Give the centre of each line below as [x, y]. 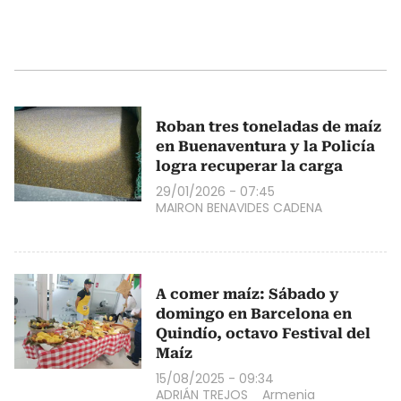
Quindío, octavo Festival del [263, 333]
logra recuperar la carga [249, 166]
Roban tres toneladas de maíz [269, 126]
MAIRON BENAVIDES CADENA [239, 207]
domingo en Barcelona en [254, 313]
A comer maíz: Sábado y [247, 294]
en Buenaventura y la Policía [265, 146]
